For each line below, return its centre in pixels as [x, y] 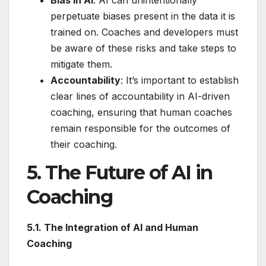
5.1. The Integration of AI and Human [113, 228]
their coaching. [84, 145]
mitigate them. [81, 64]
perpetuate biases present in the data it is [143, 16]
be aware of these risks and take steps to [143, 48]
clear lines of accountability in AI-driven [140, 96]
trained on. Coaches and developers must [144, 32]
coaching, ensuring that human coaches [141, 113]
